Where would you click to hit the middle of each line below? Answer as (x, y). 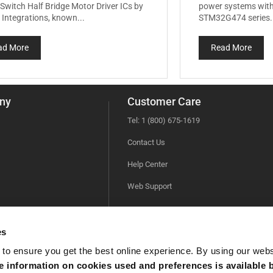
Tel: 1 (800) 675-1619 (163, 120)
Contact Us (146, 142)
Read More (232, 47)
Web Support (149, 186)
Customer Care (164, 101)
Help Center (147, 164)
